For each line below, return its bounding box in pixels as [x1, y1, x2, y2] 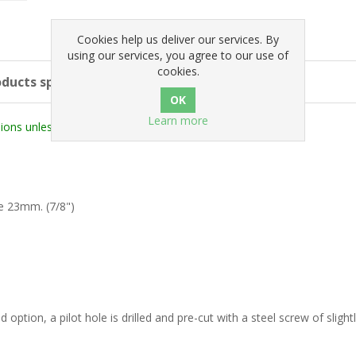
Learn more [148, 113, 208, 128]
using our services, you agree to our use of [68, 48, 288, 63]
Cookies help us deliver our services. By [77, 32, 279, 47]
